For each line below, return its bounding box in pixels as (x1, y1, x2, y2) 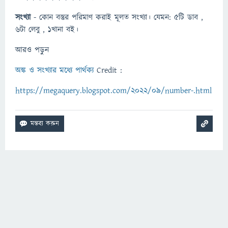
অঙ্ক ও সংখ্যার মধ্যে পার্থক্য (15, 65, 94, 76)
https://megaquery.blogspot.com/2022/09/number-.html (15, 85, 212, 96)
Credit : (94, 65, 122, 76)
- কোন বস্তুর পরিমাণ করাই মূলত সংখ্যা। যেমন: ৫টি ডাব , (31, 12, 203, 23)
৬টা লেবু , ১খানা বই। (15, 24, 78, 35)
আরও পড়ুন (15, 44, 52, 55)
